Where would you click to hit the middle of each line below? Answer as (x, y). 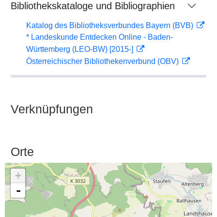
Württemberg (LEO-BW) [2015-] (81, 49)
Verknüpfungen (52, 109)
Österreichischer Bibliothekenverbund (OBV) (103, 61)
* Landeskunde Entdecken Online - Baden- (100, 37)
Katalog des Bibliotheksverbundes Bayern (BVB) (111, 25)
